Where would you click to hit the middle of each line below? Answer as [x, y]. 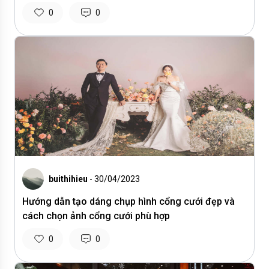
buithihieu [68, 179]
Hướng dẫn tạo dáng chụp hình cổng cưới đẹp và [128, 201]
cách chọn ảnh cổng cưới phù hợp [96, 216]
